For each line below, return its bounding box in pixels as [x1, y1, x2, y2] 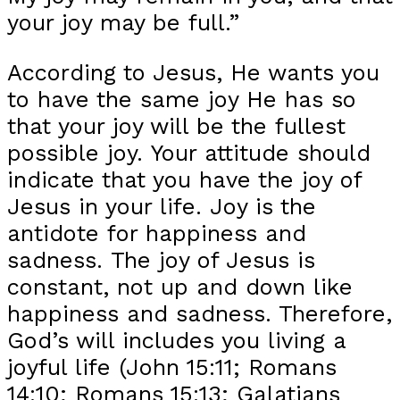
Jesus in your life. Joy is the [7, 192, 316, 220]
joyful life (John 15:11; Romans [7, 353, 337, 380]
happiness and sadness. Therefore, [7, 299, 392, 327]
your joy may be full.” [7, 9, 239, 37]
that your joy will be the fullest [7, 112, 346, 139]
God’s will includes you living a [7, 326, 346, 354]
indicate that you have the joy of [7, 165, 362, 193]
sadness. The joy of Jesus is [7, 246, 315, 273]
